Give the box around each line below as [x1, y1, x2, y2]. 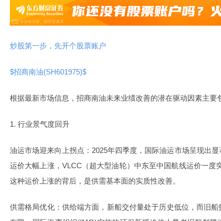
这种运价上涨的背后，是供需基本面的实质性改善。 [10, 177, 180, 185]
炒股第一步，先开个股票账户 [10, 41, 106, 50]
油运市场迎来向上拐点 [10, 146, 84, 154]
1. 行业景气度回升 [10, 120, 70, 128]
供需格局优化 [10, 203, 55, 211]
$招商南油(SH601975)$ [10, 68, 90, 76]
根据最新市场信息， [10, 94, 76, 102]
